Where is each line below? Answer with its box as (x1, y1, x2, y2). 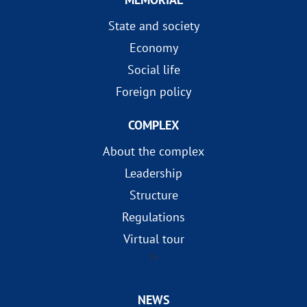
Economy (129, 40, 178, 56)
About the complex (103, 143, 204, 160)
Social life (127, 62, 180, 78)
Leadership (125, 165, 182, 182)
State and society (108, 18, 199, 34)
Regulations (122, 209, 185, 225)
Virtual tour (123, 231, 184, 247)
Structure (129, 187, 178, 204)
